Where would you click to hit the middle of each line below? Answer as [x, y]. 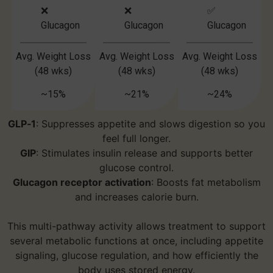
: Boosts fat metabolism [206, 183]
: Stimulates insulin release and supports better [144, 153]
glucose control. [136, 168]
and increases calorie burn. [136, 197]
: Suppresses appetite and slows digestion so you [151, 124]
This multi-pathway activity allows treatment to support [136, 226]
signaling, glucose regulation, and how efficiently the [136, 256]
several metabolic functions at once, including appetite [136, 241]
